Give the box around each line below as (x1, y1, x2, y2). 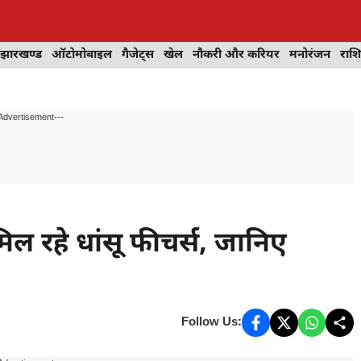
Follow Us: (181, 314, 243, 330)
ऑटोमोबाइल (52, 48, 112, 63)
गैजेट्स (122, 48, 154, 63)
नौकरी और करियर (193, 48, 280, 63)
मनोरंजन (289, 48, 330, 63)
